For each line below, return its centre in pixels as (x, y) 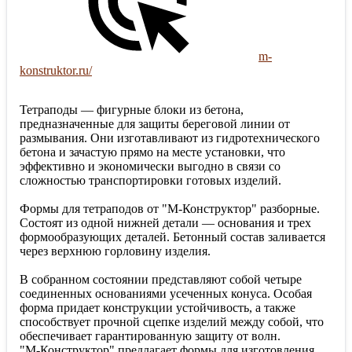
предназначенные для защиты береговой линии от (155, 124)
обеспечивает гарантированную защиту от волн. (150, 336)
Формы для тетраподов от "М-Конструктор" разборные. (170, 209)
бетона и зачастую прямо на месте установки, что (152, 152)
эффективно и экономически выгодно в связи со (150, 167)
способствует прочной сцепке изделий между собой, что (172, 322)
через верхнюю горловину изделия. (115, 251)
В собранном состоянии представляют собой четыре (161, 280)
